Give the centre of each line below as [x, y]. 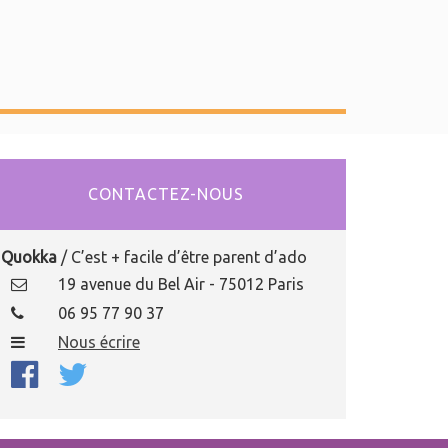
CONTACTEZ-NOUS [166, 194]
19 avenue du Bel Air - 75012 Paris [181, 284]
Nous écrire [99, 342]
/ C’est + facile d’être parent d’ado [182, 257]
